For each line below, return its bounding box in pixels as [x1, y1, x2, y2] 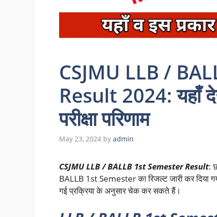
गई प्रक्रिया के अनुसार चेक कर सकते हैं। [59, 185, 181, 197]
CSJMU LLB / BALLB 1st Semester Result [59, 161, 209, 172]
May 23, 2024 [59, 134, 101, 144]
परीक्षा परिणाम [59, 105, 150, 132]
